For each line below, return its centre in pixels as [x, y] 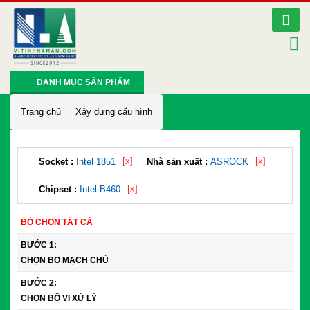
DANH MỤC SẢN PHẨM [83, 83]
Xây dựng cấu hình [114, 112]
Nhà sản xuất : [179, 162]
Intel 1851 [96, 162]
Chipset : [59, 190]
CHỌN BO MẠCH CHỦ [65, 261]
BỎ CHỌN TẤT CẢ [57, 222]
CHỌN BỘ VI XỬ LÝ [59, 299]
